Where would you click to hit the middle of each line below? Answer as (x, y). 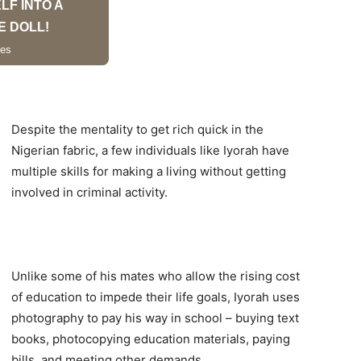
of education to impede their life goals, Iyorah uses (156, 297)
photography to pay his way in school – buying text (155, 317)
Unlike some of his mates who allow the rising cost (156, 276)
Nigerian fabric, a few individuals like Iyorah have (150, 150)
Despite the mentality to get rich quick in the (137, 129)
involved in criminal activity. (89, 192)
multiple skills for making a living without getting (149, 171)
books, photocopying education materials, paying (151, 338)
